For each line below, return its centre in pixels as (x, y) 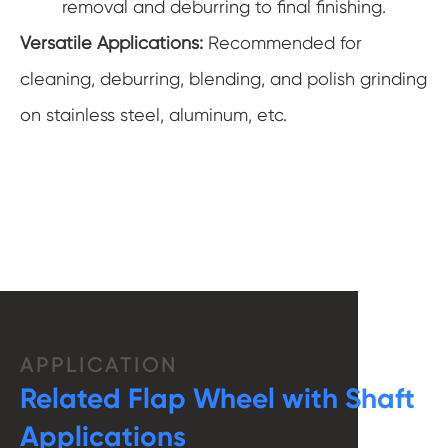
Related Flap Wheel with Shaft (217, 399)
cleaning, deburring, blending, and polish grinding (223, 79)
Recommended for (282, 43)
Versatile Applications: (111, 43)
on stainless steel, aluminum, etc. (153, 115)
